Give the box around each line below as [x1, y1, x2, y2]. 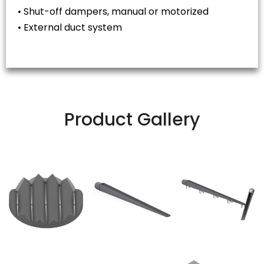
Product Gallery [64, 107, 200, 133]
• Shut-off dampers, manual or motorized [18, 5, 209, 19]
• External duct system [18, 21, 122, 35]
